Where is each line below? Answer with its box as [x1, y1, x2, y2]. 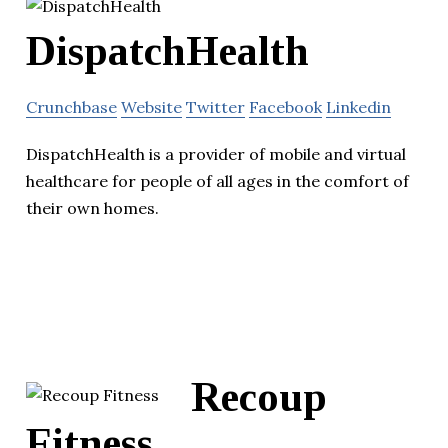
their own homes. [26, 197, 159, 218]
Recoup [191, 374, 327, 421]
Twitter [186, 96, 245, 117]
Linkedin [326, 96, 391, 117]
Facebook [249, 96, 322, 117]
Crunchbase [26, 96, 117, 117]
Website [121, 96, 182, 117]
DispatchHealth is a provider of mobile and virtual [26, 143, 406, 164]
